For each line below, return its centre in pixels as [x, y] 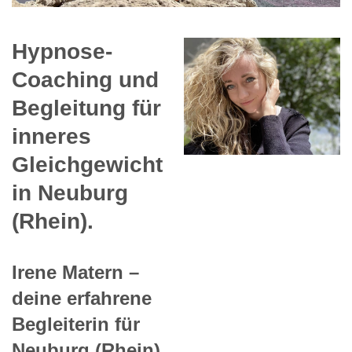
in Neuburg [70, 193]
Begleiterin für [76, 324]
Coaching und [85, 80]
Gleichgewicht [87, 165]
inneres [51, 137]
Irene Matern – [75, 273]
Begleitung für [86, 108]
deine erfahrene [82, 299]
